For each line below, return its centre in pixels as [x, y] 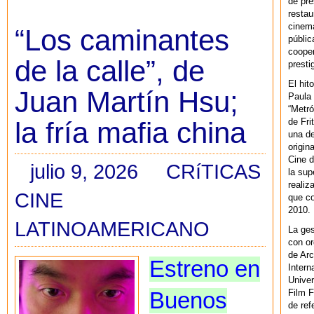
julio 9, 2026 [84, 171]
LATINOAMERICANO [112, 228]
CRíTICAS [213, 171]
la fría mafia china [130, 133]
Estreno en [205, 269]
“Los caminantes [122, 41]
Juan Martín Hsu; [127, 102]
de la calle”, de [110, 71]
